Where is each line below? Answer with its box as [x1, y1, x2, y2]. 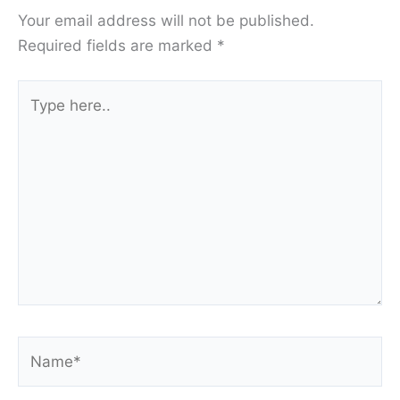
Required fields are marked [18, 36, 217, 54]
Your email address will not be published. [18, 11, 314, 29]
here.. [17, 108, 58, 127]
